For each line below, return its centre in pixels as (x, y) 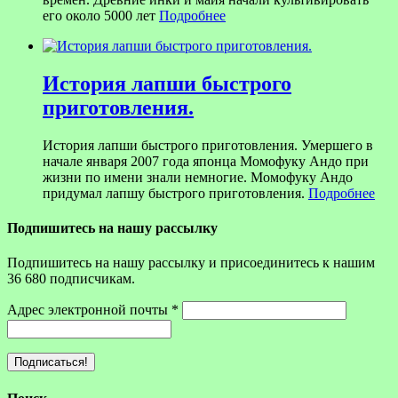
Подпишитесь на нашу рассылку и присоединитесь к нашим (191, 263)
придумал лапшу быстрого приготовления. (175, 193)
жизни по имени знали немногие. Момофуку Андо (198, 177)
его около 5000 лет (101, 16)
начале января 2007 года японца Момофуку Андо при (206, 161)
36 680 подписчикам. (71, 279)
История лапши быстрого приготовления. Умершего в (208, 145)
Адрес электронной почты (89, 310)
